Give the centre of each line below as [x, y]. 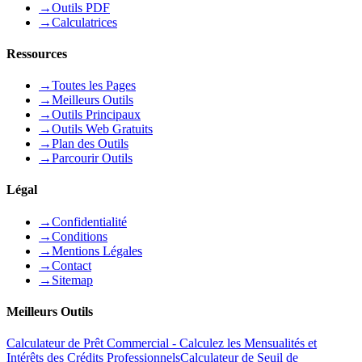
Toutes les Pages [94, 86]
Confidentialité [89, 221]
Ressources [37, 53]
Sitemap [72, 280]
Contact [72, 265]
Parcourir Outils [92, 158]
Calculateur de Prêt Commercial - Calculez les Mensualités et [162, 343]
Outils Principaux [96, 115]
